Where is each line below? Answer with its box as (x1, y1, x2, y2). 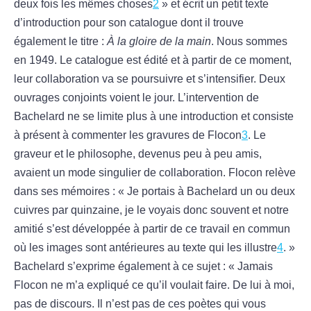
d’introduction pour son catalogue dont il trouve (14, 17, 244, 29)
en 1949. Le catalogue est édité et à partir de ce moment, (14, 54, 292, 67)
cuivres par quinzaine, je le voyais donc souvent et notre (14, 204, 289, 217)
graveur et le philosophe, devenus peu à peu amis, (14, 148, 262, 160)
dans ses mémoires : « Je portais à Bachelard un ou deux (14, 185, 295, 198)
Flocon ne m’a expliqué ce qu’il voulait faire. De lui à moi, (14, 279, 294, 292)
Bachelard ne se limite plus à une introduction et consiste (14, 110, 294, 123)
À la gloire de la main (107, 35, 211, 48)
